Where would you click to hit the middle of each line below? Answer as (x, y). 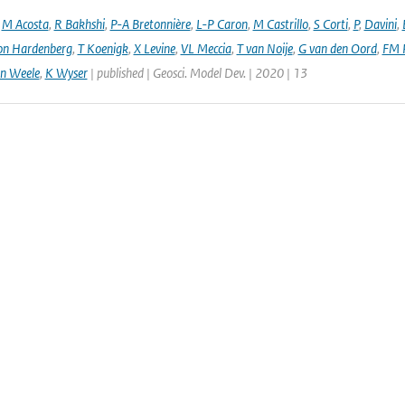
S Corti (330, 24)
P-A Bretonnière (150, 24)
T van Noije (264, 48)
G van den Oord (337, 48)
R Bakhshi (79, 24)
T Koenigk (103, 48)
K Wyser (66, 73)
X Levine (154, 48)
